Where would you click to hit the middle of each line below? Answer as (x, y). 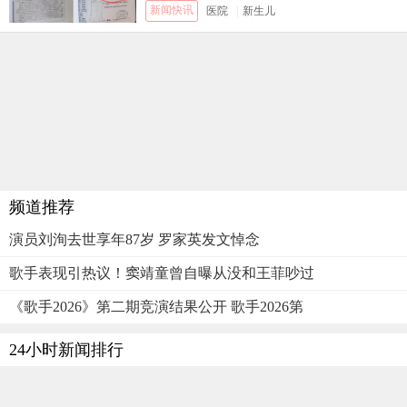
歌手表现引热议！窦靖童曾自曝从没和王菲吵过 (162, 273)
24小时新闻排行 (66, 350)
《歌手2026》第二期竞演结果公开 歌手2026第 (156, 307)
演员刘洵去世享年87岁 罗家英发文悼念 (134, 240)
